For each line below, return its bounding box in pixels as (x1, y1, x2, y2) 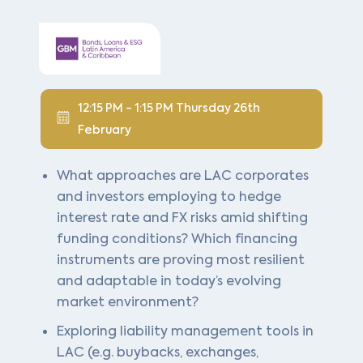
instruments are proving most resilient (57, 250, 305, 268)
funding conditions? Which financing (57, 229, 297, 247)
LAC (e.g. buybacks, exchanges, (57, 343, 258, 361)
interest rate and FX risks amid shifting (57, 208, 308, 226)
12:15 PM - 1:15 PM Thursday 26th (78, 100, 260, 116)
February (78, 122, 131, 138)
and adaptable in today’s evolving (57, 271, 281, 289)
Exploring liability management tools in (57, 322, 314, 340)
